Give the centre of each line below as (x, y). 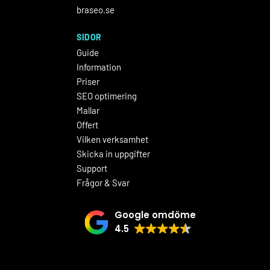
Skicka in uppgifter (113, 154)
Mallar (88, 111)
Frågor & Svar (103, 183)
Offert (87, 125)
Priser (88, 82)
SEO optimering (107, 96)
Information (99, 67)
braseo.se (96, 10)
